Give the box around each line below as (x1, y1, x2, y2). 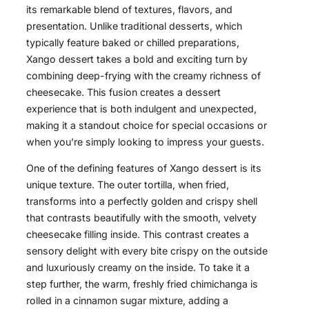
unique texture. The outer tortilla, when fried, (26, 179, 229, 191)
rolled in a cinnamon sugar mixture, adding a (26, 295, 228, 307)
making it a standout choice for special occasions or (26, 119, 267, 132)
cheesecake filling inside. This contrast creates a (26, 228, 249, 241)
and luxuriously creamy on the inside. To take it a (26, 261, 250, 274)
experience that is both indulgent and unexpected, (26, 103, 257, 115)
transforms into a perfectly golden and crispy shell (26, 195, 257, 208)
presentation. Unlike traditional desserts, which (26, 20, 242, 32)
